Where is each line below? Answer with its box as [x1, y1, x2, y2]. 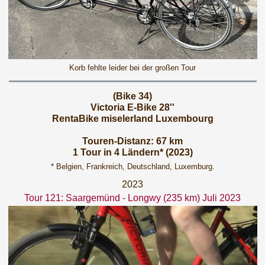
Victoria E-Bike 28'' [91, 102, 174, 112]
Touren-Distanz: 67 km [82, 136, 183, 146]
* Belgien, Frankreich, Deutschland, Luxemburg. [50, 162, 215, 171]
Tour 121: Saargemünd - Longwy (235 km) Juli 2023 [24, 193, 241, 203]
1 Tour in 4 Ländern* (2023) [72, 147, 193, 157]
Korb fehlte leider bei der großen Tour [69, 63, 196, 72]
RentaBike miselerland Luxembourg [51, 114, 214, 124]
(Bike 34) [113, 91, 152, 101]
